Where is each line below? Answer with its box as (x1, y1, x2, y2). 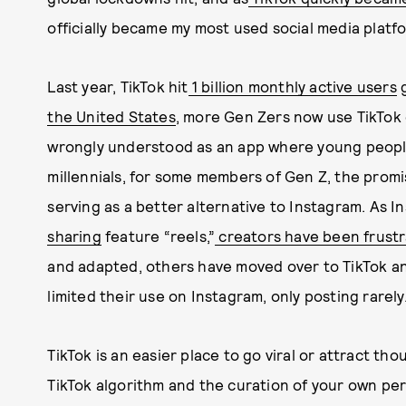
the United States (47, 107, 176, 125)
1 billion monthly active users (188, 77, 397, 95)
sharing (47, 227, 101, 245)
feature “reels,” (101, 227, 216, 245)
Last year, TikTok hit (47, 77, 188, 95)
